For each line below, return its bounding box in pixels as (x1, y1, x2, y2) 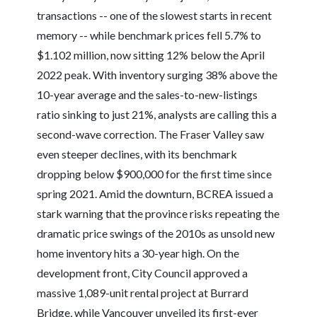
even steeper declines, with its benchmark (37, 147, 238, 161)
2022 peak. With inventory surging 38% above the (37, 68, 278, 81)
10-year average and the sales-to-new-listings (37, 88, 258, 101)
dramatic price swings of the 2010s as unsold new (37, 226, 275, 240)
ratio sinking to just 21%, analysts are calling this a (37, 108, 277, 121)
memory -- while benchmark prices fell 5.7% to (37, 28, 262, 42)
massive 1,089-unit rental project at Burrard (37, 286, 249, 299)
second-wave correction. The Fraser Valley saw (37, 127, 265, 141)
